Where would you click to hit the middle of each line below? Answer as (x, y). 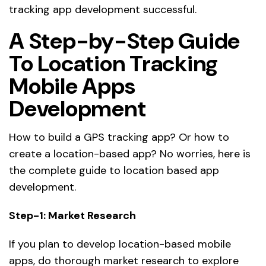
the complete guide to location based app (114, 171)
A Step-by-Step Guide (124, 41)
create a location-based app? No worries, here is (130, 154)
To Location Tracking (113, 64)
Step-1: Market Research (72, 216)
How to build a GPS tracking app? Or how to (119, 137)
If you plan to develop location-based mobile (120, 244)
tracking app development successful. (103, 10)
